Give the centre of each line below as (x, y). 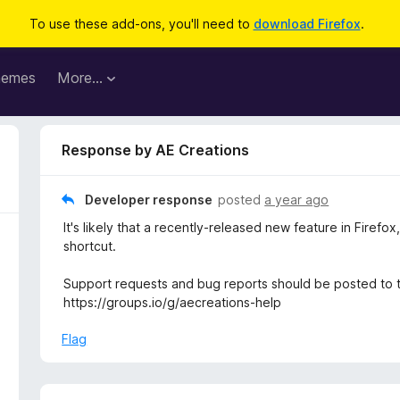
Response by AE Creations (156, 150)
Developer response (149, 200)
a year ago (297, 200)
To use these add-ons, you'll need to (141, 24)
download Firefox (307, 24)
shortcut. (90, 246)
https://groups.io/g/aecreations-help (173, 302)
